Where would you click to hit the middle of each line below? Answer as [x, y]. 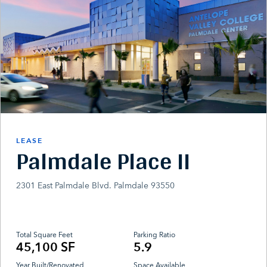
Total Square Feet [45, 235]
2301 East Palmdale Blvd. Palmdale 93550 [96, 185]
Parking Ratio [154, 235]
